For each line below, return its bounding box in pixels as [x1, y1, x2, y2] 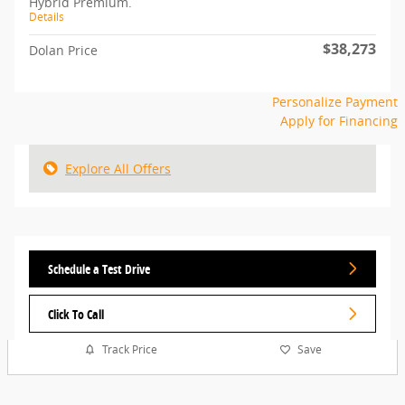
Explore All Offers [65, 159, 171, 177]
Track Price [101, 342, 157, 358]
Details [29, 8, 64, 24]
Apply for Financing [280, 111, 398, 129]
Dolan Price [29, 41, 98, 59]
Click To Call [48, 305, 104, 323]
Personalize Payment [272, 92, 398, 110]
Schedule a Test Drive [48, 259, 150, 278]
